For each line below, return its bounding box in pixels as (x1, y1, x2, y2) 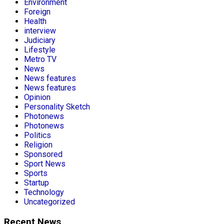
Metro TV (24, 54, 56, 64)
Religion (24, 139, 52, 149)
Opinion (24, 92, 50, 102)
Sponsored (24, 149, 62, 159)
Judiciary (24, 35, 55, 45)
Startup (24, 177, 49, 187)
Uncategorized (24, 196, 75, 206)
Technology (24, 187, 64, 197)
